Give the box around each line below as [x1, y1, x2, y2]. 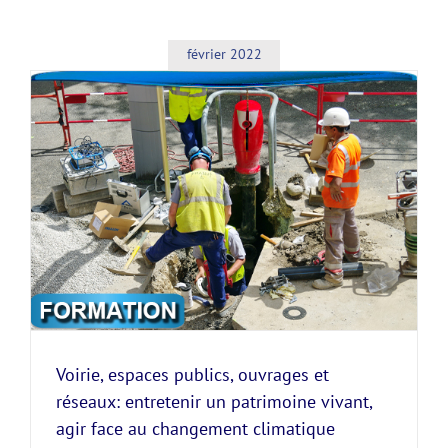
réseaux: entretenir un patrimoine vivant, [56, 390, 372, 414]
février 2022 [186, 45, 262, 64]
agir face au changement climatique [56, 417, 335, 441]
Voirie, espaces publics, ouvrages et [56, 363, 329, 387]
